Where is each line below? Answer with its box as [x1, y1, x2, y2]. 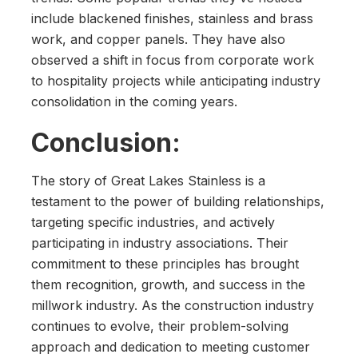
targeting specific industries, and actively [31, 214, 275, 231]
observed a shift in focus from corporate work [31, 52, 314, 69]
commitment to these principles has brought [31, 256, 299, 272]
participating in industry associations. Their [31, 235, 288, 252]
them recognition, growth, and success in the [31, 276, 305, 293]
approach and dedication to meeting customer [31, 339, 310, 356]
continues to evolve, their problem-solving [31, 318, 288, 335]
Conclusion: [31, 127, 181, 159]
